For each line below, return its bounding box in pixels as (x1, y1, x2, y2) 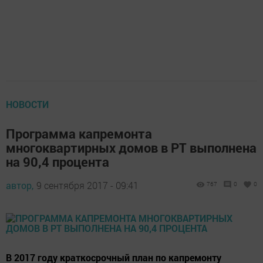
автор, (6, 179, 33, 191)
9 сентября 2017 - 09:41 (36, 179, 139, 191)
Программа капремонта (6, 125, 152, 142)
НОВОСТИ (6, 98, 49, 110)
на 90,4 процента (6, 153, 109, 170)
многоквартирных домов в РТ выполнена (6, 139, 257, 156)
